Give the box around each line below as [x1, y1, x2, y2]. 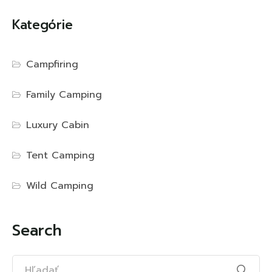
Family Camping [26, 87, 103, 103]
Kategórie [12, 15, 73, 35]
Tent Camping [26, 148, 95, 163]
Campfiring [26, 57, 79, 72]
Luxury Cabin [26, 118, 90, 133]
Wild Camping [26, 178, 94, 194]
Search [12, 219, 62, 243]
